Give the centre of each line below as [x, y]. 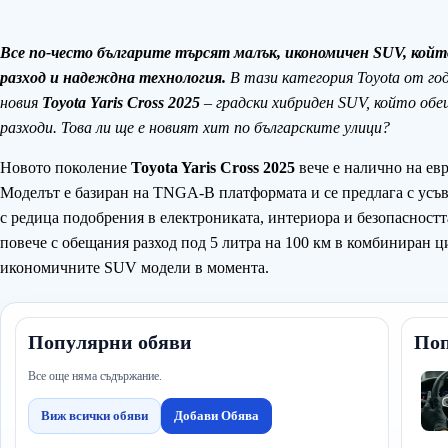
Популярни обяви [110, 342]
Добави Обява [216, 416]
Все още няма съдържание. [95, 376]
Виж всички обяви [94, 416]
